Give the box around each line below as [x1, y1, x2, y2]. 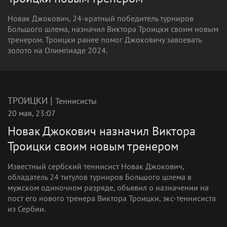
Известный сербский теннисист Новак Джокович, [8, 161, 184, 171]
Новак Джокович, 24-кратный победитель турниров [8, 13, 194, 23]
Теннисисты [55, 96, 97, 106]
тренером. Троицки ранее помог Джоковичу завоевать [8, 34, 201, 45]
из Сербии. [8, 204, 46, 214]
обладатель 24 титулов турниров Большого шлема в [8, 172, 192, 182]
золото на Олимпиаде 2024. [8, 45, 107, 55]
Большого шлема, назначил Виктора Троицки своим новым [8, 24, 218, 34]
